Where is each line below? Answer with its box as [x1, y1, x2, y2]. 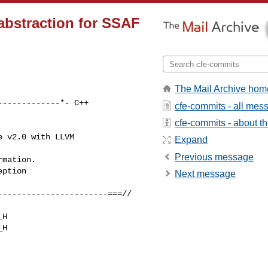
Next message [175, 169, 236, 179]
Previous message [175, 151, 254, 162]
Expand [175, 135, 208, 145]
